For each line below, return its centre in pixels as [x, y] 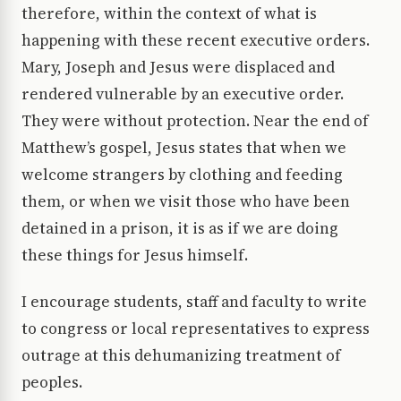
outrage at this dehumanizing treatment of [181, 356]
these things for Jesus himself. [135, 256]
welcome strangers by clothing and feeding [182, 175]
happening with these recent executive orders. [196, 41]
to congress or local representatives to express [196, 329]
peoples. [52, 383]
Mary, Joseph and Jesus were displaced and [178, 68]
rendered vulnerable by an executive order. [183, 94]
